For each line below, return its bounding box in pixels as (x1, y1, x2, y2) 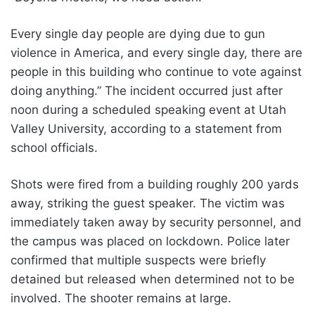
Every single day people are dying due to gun (11, 26, 265, 41)
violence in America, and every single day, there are (11, 45, 302, 60)
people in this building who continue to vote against (11, 64, 302, 79)
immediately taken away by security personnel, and (11, 214, 302, 229)
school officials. (11, 140, 98, 155)
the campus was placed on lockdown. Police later (11, 233, 290, 248)
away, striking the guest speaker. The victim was (11, 195, 285, 210)
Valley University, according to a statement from (11, 121, 282, 136)
